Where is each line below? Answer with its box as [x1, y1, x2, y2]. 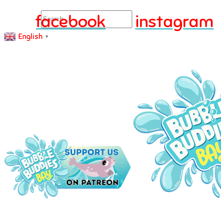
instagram [135, 10, 214, 32]
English [18, 32, 42, 41]
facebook [36, 10, 106, 32]
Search [4, 10, 41, 25]
